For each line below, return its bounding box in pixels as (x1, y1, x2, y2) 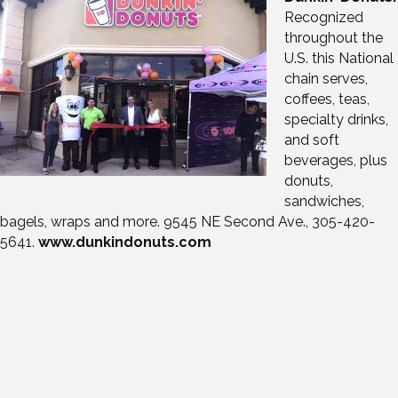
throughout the (284, 29, 383, 47)
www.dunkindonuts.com (38, 234, 211, 251)
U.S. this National (284, 50, 394, 68)
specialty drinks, (284, 111, 388, 129)
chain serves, (284, 70, 368, 88)
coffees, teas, (284, 91, 370, 108)
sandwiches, (284, 193, 364, 211)
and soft (284, 131, 339, 149)
